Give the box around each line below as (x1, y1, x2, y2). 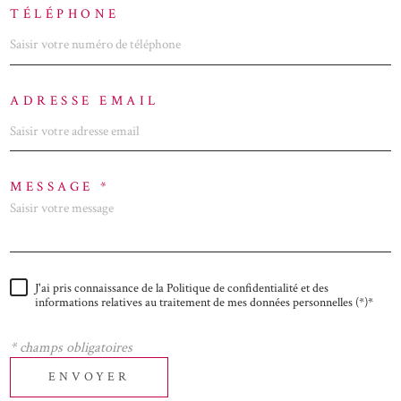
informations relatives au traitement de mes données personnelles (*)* (35, 294, 373, 311)
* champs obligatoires (10, 337, 132, 357)
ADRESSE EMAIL (10, 91, 159, 109)
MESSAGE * (10, 178, 111, 196)
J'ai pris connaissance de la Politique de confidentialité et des (35, 279, 328, 296)
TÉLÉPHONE (10, 5, 120, 23)
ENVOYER (48, 369, 131, 386)
